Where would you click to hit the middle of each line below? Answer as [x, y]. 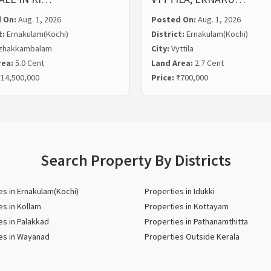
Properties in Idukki [180, 191]
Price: [164, 77]
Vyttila [182, 48]
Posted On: [175, 19]
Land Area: [173, 63]
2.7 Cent [209, 63]
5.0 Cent [29, 63]
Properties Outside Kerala [192, 237]
